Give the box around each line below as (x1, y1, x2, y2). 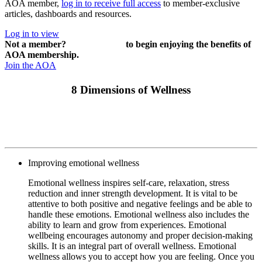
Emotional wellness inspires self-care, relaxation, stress (28, 177, 229, 188)
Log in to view (5, 28, 59, 39)
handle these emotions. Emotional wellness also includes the (28, 209, 249, 219)
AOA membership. (5, 49, 79, 60)
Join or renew (68, 39, 123, 49)
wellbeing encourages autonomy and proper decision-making (28, 230, 253, 240)
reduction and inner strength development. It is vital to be (28, 188, 237, 198)
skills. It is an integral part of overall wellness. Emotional (28, 240, 236, 251)
